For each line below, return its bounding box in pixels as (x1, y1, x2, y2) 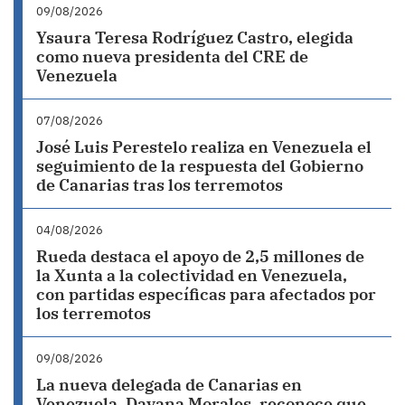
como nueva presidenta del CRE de (36, 46, 308, 67)
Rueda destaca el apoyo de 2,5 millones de (36, 246, 364, 267)
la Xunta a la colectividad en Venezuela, (36, 265, 347, 286)
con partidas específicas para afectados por (36, 284, 376, 305)
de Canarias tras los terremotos (36, 174, 283, 195)
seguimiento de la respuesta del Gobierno (36, 155, 363, 176)
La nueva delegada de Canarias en (36, 374, 302, 395)
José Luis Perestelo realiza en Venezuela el (36, 137, 372, 157)
